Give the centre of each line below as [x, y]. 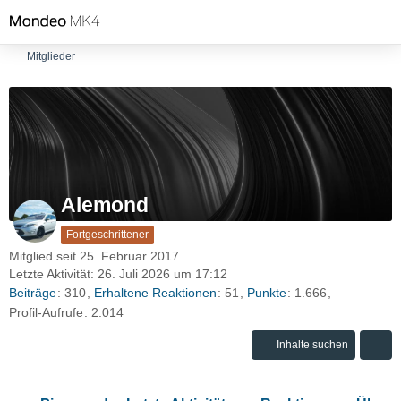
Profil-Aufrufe [46, 312]
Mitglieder [51, 56]
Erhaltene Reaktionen [155, 293]
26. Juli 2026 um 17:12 [162, 274]
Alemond [105, 205]
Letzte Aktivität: [53, 274]
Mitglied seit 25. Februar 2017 [94, 256]
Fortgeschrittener [107, 235]
